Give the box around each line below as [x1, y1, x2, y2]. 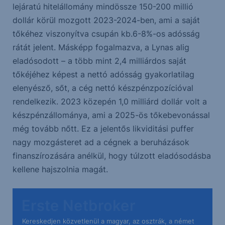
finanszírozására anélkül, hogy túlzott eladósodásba [12, 151, 211, 161]
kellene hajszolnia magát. [12, 164, 108, 175]
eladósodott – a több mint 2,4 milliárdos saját [12, 56, 186, 66]
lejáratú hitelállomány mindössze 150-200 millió [12, 2, 193, 12]
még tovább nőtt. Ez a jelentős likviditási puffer [12, 124, 194, 134]
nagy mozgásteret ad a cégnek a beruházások [12, 137, 189, 148]
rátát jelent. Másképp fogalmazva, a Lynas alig [12, 42, 189, 53]
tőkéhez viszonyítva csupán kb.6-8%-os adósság [12, 29, 200, 39]
